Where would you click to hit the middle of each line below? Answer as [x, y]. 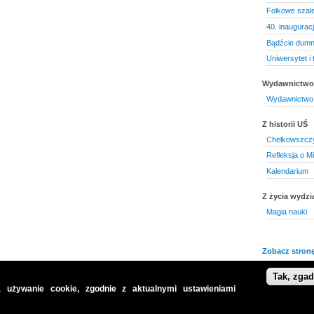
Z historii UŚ [285, 124]
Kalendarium [287, 171]
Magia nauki [286, 211]
